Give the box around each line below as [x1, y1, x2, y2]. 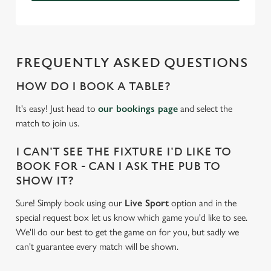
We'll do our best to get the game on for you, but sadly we [16, 226, 239, 238]
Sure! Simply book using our [16, 197, 125, 209]
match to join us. [16, 117, 79, 129]
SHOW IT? [16, 175, 74, 188]
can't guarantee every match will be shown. [16, 241, 178, 252]
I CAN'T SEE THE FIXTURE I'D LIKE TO [16, 146, 231, 158]
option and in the [169, 197, 237, 209]
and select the [178, 103, 232, 114]
